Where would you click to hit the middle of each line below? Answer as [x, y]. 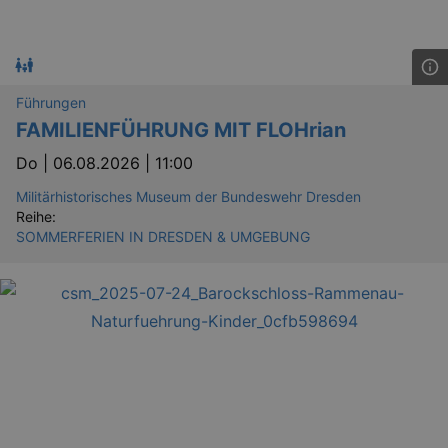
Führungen [51, 102]
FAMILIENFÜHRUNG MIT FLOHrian [181, 129]
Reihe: [36, 216]
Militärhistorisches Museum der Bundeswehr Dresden [188, 196]
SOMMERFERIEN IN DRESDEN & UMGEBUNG [163, 236]
